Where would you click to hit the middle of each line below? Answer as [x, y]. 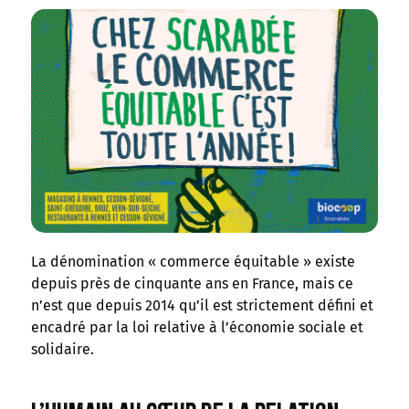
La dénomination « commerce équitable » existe [193, 262]
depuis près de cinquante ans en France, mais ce [192, 284]
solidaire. [62, 350]
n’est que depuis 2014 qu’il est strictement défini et [202, 306]
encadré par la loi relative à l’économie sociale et [197, 328]
